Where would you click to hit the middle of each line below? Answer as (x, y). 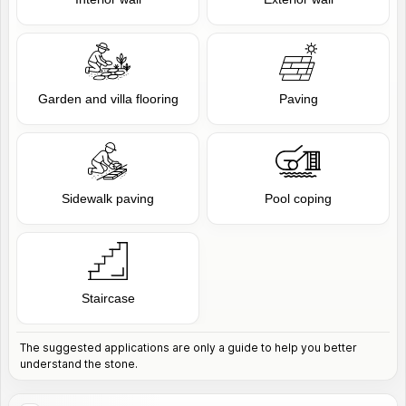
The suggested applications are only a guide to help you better (188, 348)
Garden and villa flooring (108, 99)
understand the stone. (79, 364)
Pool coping (298, 198)
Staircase (108, 298)
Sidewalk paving (108, 198)
